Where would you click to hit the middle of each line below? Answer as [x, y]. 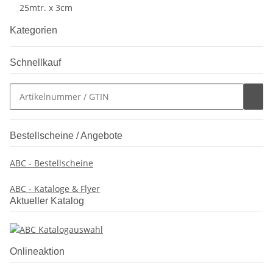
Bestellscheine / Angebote [66, 136]
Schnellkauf [35, 63]
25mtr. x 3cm [46, 8]
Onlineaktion [37, 251]
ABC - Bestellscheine [51, 163]
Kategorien [35, 30]
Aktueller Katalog [47, 201]
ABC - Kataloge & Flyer [55, 189]
